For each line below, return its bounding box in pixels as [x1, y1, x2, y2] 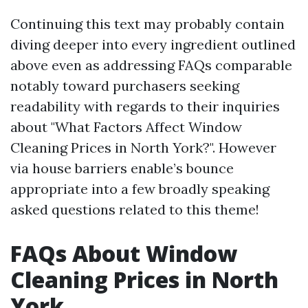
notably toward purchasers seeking [10, 77, 239, 94]
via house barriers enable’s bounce [10, 159, 234, 177]
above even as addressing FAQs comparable [10, 56, 292, 74]
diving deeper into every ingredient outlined [10, 36, 296, 53]
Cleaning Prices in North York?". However [10, 139, 276, 156]
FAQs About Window [10, 239, 237, 268]
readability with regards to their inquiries [10, 98, 280, 115]
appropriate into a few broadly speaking [10, 180, 269, 197]
